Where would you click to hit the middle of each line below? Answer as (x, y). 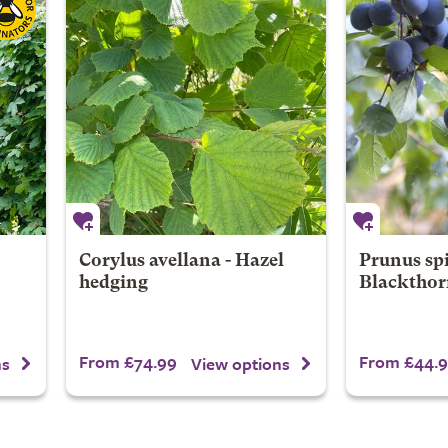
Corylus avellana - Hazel (181, 261)
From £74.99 (127, 361)
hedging (113, 283)
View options (240, 363)
